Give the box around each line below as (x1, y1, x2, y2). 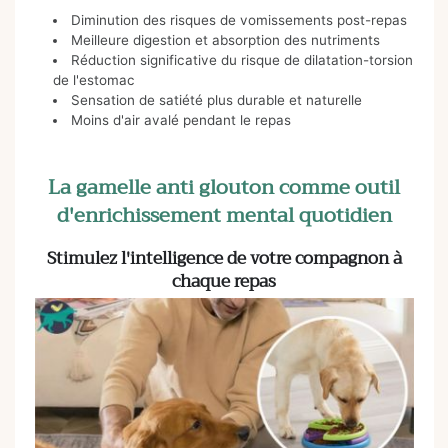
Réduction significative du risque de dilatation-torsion (71, 51, 413, 68)
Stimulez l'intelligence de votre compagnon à (46, 244, 402, 274)
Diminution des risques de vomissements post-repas (71, 11, 407, 28)
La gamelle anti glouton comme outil (48, 170, 400, 206)
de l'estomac (52, 71, 135, 88)
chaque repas (172, 267, 276, 297)
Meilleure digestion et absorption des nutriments (71, 31, 380, 48)
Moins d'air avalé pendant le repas (71, 111, 291, 128)
